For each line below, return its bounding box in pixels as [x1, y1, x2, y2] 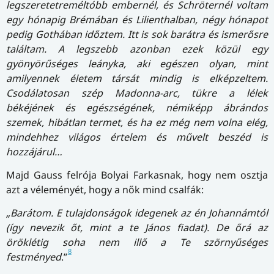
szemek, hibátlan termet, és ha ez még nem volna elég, [6, 115, 268, 129]
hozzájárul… [6, 144, 62, 158]
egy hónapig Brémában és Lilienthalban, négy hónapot [6, 12, 268, 26]
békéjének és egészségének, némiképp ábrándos [6, 100, 268, 114]
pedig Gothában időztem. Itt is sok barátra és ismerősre [6, 27, 268, 41]
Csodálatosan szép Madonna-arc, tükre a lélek [6, 86, 268, 100]
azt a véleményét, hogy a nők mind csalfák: [6, 183, 204, 197]
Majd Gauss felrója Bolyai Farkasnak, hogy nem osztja [6, 168, 268, 182]
